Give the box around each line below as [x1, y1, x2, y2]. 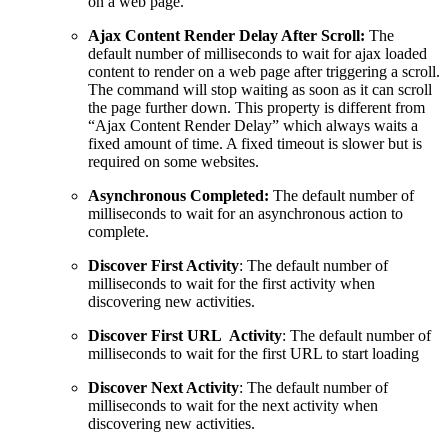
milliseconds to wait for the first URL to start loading [88, 344, 419, 362]
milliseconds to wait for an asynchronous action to [88, 204, 403, 222]
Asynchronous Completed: [88, 186, 273, 204]
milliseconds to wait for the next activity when [88, 396, 378, 414]
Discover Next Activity [88, 378, 239, 396]
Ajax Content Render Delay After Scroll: [88, 26, 369, 44]
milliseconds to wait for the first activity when [88, 274, 375, 292]
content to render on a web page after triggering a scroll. [88, 62, 440, 80]
